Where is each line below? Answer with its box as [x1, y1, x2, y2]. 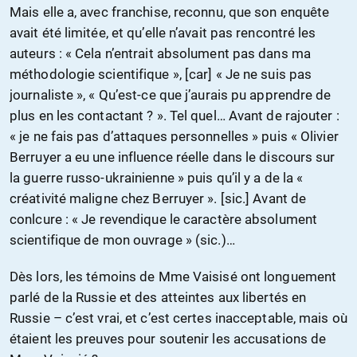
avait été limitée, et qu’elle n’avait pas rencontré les [10, 25, 316, 41]
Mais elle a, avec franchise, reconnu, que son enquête [10, 4, 330, 21]
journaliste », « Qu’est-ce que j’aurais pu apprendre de [10, 87, 331, 104]
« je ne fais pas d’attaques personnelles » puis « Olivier [10, 128, 339, 145]
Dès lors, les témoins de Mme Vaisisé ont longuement [10, 269, 337, 285]
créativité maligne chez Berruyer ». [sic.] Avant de [10, 190, 307, 207]
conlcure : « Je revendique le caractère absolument [10, 211, 318, 228]
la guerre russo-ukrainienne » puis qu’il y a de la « [10, 170, 304, 186]
